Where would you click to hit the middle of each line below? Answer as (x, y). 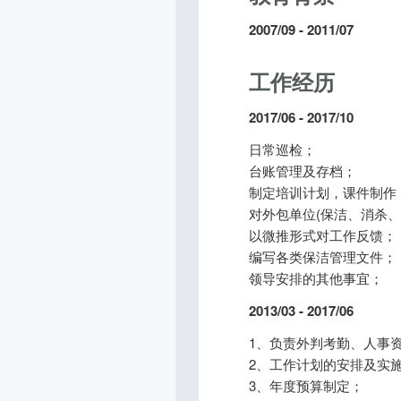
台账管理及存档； (303, 171)
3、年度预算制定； (306, 385)
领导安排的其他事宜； (316, 278)
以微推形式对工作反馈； (323, 235)
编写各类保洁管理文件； (323, 256)
